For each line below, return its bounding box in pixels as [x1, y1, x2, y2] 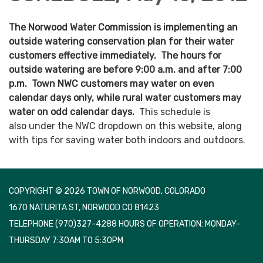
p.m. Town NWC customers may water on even [9, 78, 214, 90]
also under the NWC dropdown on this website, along [9, 120, 242, 132]
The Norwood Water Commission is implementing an [9, 22, 238, 33]
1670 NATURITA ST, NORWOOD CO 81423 [9, 203, 159, 213]
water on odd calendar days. [9, 106, 139, 118]
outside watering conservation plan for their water [9, 36, 234, 48]
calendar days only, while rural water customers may [9, 92, 241, 104]
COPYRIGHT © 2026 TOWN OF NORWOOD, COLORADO [9, 186, 205, 197]
